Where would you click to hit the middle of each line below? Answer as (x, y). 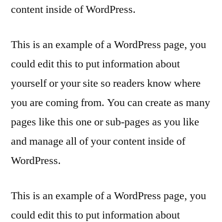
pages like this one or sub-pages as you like (105, 122)
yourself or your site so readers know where (106, 83)
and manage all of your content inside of (98, 141)
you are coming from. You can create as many (111, 103)
